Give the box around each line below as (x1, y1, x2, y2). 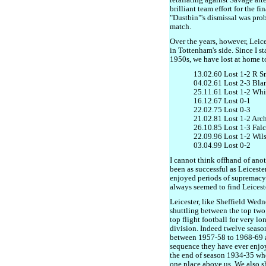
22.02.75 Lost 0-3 (194, 106, 251, 114)
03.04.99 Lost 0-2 (194, 141, 251, 150)
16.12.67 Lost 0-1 (194, 97, 251, 105)
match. (170, 23, 191, 31)
